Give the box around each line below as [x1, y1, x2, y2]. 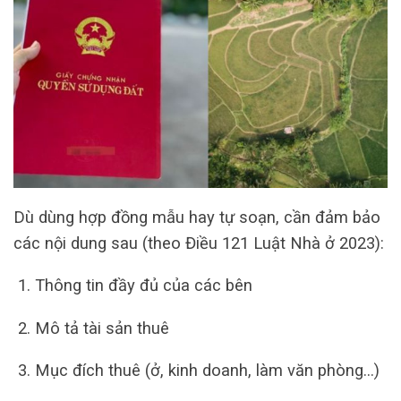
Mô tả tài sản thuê [34, 318, 169, 337]
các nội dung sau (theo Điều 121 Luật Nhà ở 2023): [13, 234, 384, 253]
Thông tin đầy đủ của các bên [34, 276, 252, 295]
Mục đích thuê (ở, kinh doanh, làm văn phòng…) [34, 361, 380, 380]
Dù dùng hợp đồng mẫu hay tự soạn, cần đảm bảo [13, 208, 380, 227]
